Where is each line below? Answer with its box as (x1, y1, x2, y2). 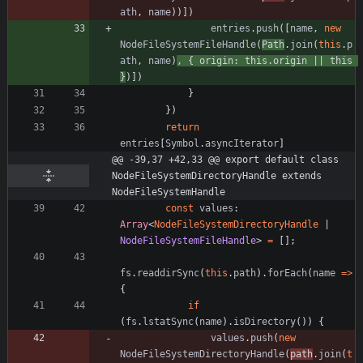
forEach (267, 267, 307, 279)
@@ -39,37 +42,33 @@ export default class (112, 153, 339, 165)
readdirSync (137, 267, 199, 279)
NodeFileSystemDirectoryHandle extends (112, 169, 322, 181)
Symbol (165, 137, 199, 149)
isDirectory (233, 315, 296, 327)
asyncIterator (205, 137, 279, 149)
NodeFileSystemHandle (112, 186, 225, 198)
